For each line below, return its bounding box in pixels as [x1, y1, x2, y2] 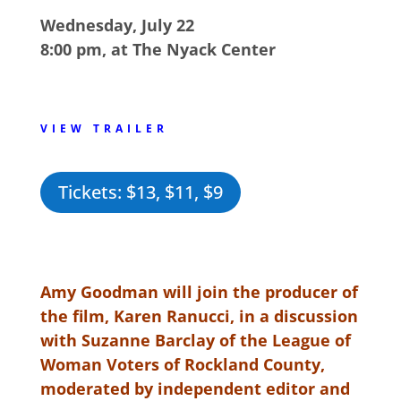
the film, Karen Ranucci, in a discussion [39, 304, 358, 327]
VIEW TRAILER [39, 120, 168, 136]
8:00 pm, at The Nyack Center [39, 38, 276, 60]
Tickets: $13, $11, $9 [57, 179, 223, 204]
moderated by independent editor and [39, 377, 350, 399]
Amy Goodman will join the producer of [39, 280, 358, 303]
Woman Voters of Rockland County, [39, 353, 325, 375]
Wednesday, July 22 [39, 13, 194, 36]
